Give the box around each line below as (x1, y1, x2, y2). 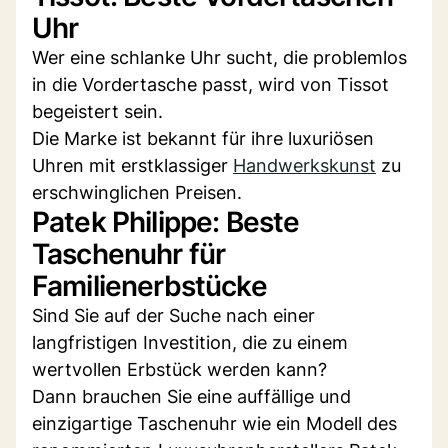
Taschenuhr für (32, 236, 226, 271)
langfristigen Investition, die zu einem (32, 331, 348, 353)
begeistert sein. (32, 100, 163, 122)
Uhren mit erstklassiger (32, 154, 233, 176)
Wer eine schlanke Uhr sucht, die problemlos (32, 46, 407, 68)
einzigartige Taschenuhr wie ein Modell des (32, 412, 397, 434)
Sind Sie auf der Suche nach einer (32, 304, 315, 326)
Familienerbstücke (32, 268, 267, 303)
